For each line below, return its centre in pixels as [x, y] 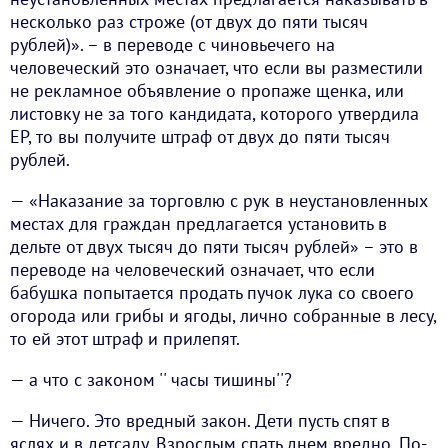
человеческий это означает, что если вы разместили [216, 68]
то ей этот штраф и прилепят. [125, 339]
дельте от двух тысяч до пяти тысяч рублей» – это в [214, 247]
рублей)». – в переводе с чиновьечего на [172, 45]
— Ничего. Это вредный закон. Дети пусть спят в [200, 421]
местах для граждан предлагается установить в [198, 224]
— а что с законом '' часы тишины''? [151, 380]
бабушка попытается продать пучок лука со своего [212, 293]
